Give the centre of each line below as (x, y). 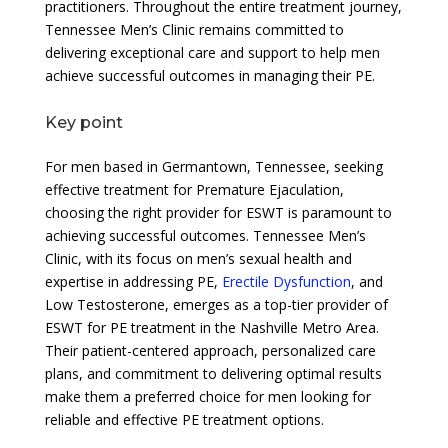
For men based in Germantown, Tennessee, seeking (213, 166)
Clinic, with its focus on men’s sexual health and (198, 258)
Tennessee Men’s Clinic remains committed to (194, 29)
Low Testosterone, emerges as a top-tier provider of (216, 304)
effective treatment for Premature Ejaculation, (194, 189)
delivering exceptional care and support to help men (212, 52)
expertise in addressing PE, (133, 281)
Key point (83, 122)
